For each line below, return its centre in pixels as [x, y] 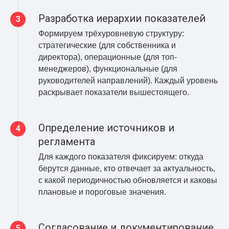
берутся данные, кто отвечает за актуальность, [127, 168]
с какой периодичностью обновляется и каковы [128, 180]
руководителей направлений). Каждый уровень [128, 80]
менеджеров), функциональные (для [108, 68]
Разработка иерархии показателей [122, 18]
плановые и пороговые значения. [102, 192]
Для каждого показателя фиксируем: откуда [121, 156]
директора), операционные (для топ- [108, 57]
